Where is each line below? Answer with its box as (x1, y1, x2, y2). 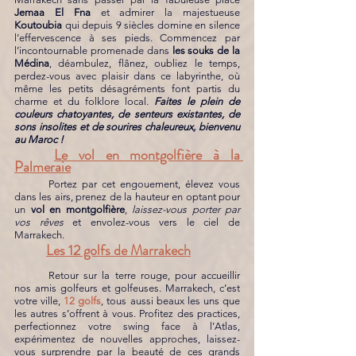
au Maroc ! (14, 133, 64, 145)
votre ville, (14, 295, 64, 307)
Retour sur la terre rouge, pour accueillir (14, 269, 49, 281)
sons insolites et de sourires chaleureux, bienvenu (14, 121, 240, 133)
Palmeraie (14, 157, 71, 177)
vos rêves (14, 216, 73, 228)
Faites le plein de (154, 95, 240, 107)
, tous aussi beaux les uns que (101, 295, 241, 307)
